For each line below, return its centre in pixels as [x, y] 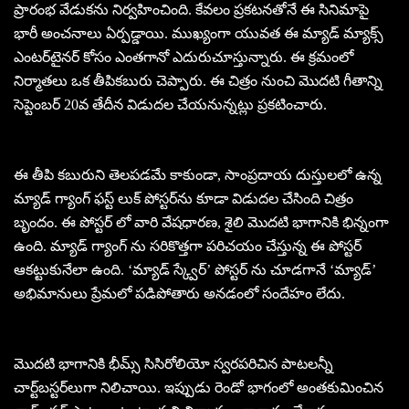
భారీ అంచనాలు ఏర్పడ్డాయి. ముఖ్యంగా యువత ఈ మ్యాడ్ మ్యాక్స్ [199, 33]
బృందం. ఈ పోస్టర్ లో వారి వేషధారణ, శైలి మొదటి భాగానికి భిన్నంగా [201, 222]
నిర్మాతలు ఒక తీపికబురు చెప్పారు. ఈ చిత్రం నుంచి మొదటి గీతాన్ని [198, 80]
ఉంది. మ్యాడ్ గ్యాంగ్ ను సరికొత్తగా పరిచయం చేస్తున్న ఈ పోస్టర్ [188, 246]
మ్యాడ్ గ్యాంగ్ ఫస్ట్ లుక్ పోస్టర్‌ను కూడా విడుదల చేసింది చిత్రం [184, 198]
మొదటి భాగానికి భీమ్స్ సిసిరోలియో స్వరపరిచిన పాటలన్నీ [173, 363]
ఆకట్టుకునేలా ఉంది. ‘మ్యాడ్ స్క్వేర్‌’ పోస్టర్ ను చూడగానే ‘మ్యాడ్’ [195, 269]
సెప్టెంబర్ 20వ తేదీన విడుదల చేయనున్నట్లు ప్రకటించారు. [170, 104]
